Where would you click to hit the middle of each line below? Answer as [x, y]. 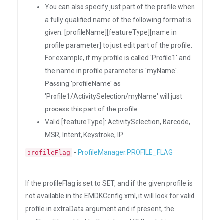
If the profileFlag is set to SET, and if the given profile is [109, 183]
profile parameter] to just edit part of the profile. [118, 45]
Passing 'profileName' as [83, 83]
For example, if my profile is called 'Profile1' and [118, 58]
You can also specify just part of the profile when [120, 7]
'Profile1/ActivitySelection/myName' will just [113, 96]
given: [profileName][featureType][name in [111, 32]
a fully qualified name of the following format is [118, 20]
